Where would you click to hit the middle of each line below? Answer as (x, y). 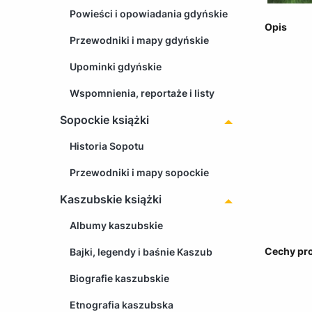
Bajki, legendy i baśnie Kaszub (141, 251)
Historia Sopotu (107, 146)
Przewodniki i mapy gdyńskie (139, 40)
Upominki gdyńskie (116, 66)
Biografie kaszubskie (119, 278)
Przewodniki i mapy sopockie (139, 172)
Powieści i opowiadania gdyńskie (149, 13)
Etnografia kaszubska (122, 304)
